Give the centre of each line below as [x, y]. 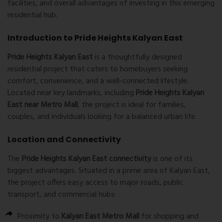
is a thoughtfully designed [137, 58]
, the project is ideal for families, [132, 105]
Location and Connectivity [64, 140]
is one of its [172, 159]
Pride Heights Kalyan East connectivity [86, 159]
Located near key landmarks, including [72, 93]
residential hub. [32, 16]
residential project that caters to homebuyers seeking [98, 70]
